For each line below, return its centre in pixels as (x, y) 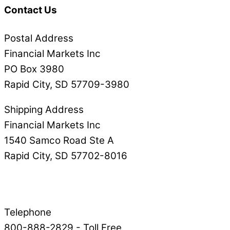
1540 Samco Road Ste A (59, 141)
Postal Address (39, 39)
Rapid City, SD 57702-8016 (66, 156)
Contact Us (31, 10)
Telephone (28, 213)
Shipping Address (44, 110)
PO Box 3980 (34, 69)
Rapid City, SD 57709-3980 (67, 85)
